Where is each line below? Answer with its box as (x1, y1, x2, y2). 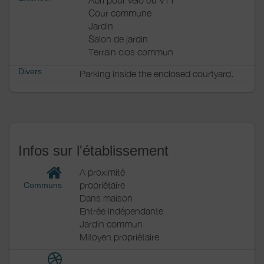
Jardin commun (80, 219, 143, 229)
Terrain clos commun (88, 47, 173, 58)
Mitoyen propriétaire (80, 232, 159, 242)
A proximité (80, 167, 125, 177)
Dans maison (80, 193, 133, 203)
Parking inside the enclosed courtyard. (80, 68, 233, 79)
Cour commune (88, 8, 151, 19)
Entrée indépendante (80, 206, 163, 216)
